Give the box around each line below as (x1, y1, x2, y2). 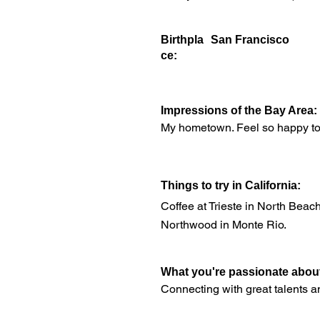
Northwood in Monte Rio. (161, 218, 287, 231)
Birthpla (161, 34, 204, 46)
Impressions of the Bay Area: (161, 104, 318, 116)
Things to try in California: (161, 179, 301, 191)
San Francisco (211, 34, 290, 46)
